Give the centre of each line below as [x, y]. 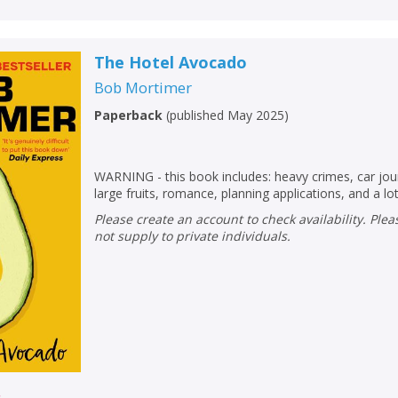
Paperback [129, 115]
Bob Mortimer [143, 87]
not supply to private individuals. [193, 235]
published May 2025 [227, 115]
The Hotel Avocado [171, 62]
